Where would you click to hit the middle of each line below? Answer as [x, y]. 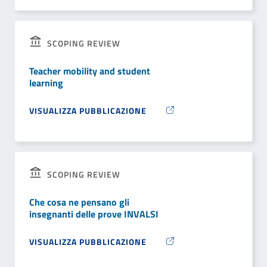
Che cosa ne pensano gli [79, 202]
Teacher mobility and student [90, 71]
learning [46, 83]
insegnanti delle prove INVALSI [94, 214]
